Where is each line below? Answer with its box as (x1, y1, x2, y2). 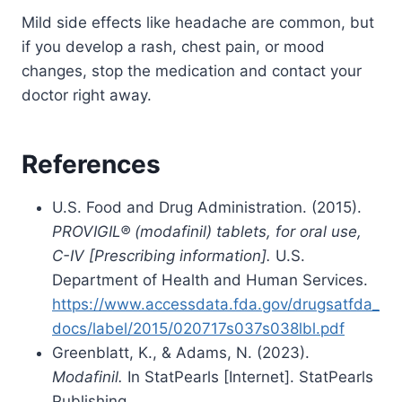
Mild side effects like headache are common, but (22, 13, 374, 32)
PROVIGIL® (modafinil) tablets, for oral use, (52, 223, 362, 241)
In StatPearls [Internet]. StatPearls (123, 368, 373, 387)
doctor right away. (22, 86, 152, 105)
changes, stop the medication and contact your (22, 62, 362, 81)
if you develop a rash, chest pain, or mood (22, 38, 325, 57)
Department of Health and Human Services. (52, 271, 368, 290)
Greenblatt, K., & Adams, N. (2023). (52, 344, 310, 363)
